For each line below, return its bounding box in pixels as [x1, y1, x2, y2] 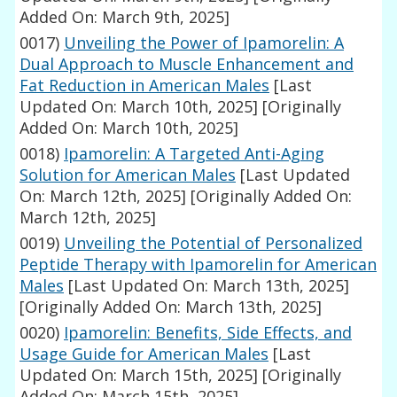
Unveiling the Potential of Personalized [64, 232, 363, 254]
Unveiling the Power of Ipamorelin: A [64, 32, 345, 54]
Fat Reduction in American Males [19, 74, 270, 97]
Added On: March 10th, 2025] [19, 117, 239, 139]
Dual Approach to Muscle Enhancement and [19, 53, 354, 75]
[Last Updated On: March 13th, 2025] [64, 275, 350, 297]
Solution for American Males [19, 164, 237, 186]
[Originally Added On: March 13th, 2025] [19, 296, 323, 318]
